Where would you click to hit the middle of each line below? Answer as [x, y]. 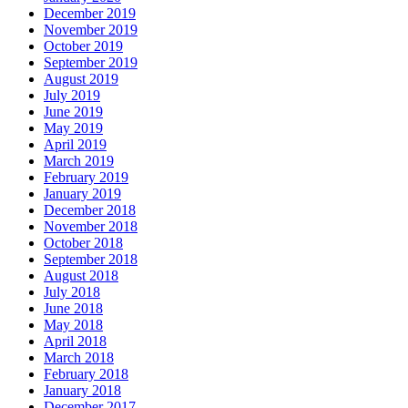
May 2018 [73, 325]
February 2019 [86, 178]
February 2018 [86, 374]
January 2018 [82, 391]
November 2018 [91, 227]
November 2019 [91, 30]
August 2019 [81, 79]
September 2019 [91, 63]
